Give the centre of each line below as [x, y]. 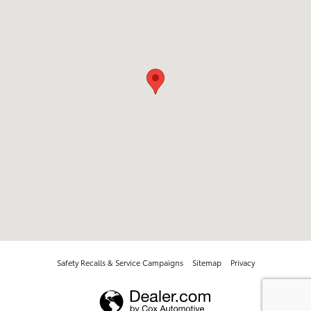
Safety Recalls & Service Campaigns [120, 262]
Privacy [242, 262]
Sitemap [207, 262]
